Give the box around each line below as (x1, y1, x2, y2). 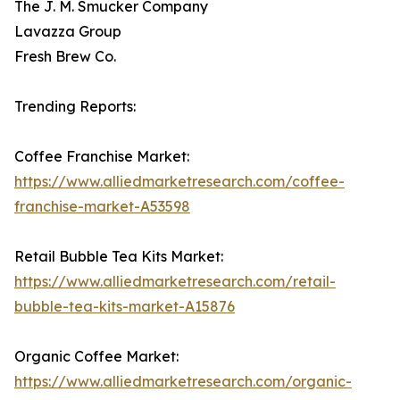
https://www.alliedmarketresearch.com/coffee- (14, 172, 345, 191)
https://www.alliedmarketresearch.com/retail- (14, 272, 336, 291)
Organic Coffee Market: (14, 347, 179, 366)
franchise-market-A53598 (14, 197, 190, 216)
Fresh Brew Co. (14, 47, 116, 66)
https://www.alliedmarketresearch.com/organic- (14, 372, 352, 391)
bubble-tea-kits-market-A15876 (14, 297, 235, 316)
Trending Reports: (14, 97, 136, 116)
